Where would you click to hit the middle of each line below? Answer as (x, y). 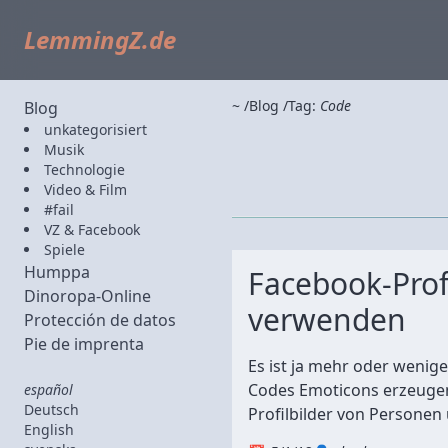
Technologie (84, 169)
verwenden (327, 319)
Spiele (64, 249)
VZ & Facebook (92, 229)
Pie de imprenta (84, 344)
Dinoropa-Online (87, 296)
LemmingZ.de (100, 39)
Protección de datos (100, 320)
